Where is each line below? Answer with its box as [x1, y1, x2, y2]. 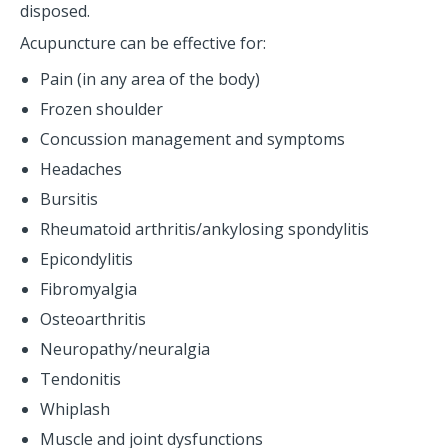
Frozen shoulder [40, 98, 163, 120]
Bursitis [40, 188, 98, 210]
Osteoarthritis [40, 308, 146, 330]
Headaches [40, 158, 122, 180]
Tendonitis [40, 368, 121, 390]
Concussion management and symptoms [40, 128, 345, 150]
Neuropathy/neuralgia [40, 338, 210, 360]
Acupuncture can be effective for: [20, 32, 266, 54]
